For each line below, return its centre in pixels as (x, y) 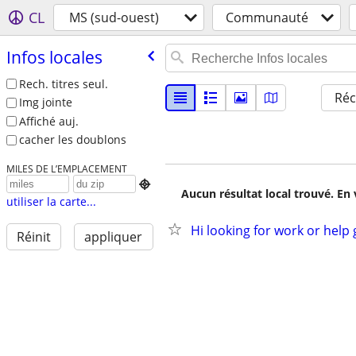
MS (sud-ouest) (114, 17)
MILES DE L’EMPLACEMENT (66, 169)
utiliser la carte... (51, 202)
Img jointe (45, 103)
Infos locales (54, 57)
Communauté (267, 17)
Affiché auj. (48, 121)
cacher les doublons (72, 140)
